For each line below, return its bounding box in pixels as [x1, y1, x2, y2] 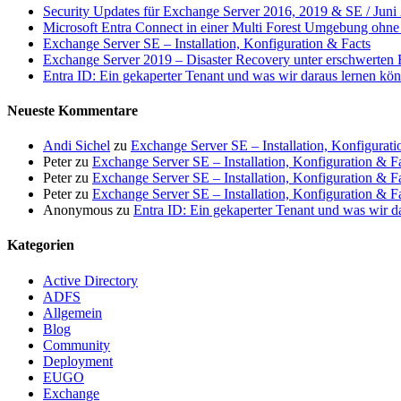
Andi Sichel [43, 138, 110, 154]
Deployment [43, 353, 113, 369]
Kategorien [7, 237, 74, 253]
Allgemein [43, 304, 102, 320]
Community [43, 337, 110, 353]
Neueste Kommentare [7, 102, 138, 118]
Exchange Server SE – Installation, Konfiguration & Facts [43, 35, 371, 51]
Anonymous [43, 202, 113, 218]
